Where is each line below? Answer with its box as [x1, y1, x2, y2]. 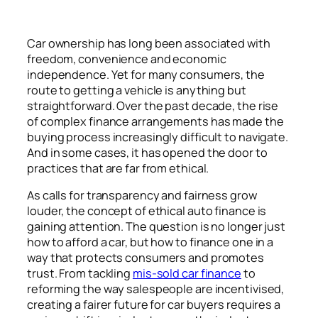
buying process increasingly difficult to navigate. [27, 128, 288, 145]
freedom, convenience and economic [27, 50, 226, 67]
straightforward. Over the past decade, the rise [27, 97, 279, 114]
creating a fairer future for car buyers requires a [27, 297, 280, 313]
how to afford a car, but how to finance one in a [27, 234, 274, 251]
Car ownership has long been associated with [27, 35, 270, 51]
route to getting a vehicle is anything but [27, 82, 246, 98]
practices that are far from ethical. [27, 160, 209, 176]
